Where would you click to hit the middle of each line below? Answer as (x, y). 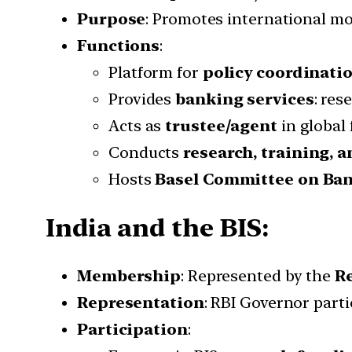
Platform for (156, 73)
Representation (141, 303)
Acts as (137, 126)
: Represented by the (258, 276)
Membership (129, 276)
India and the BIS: (158, 227)
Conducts (146, 153)
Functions (119, 46)
